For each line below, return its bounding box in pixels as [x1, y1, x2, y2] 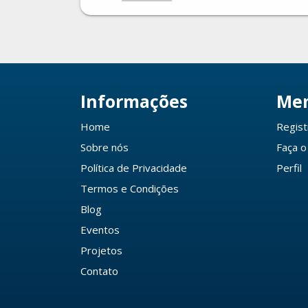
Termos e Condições [80, 181, 179, 196]
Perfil [276, 161, 302, 175]
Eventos [80, 223, 120, 237]
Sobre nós [80, 140, 129, 155]
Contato [80, 264, 118, 278]
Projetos [80, 243, 122, 258]
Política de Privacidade [80, 161, 187, 175]
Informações [80, 89, 188, 113]
